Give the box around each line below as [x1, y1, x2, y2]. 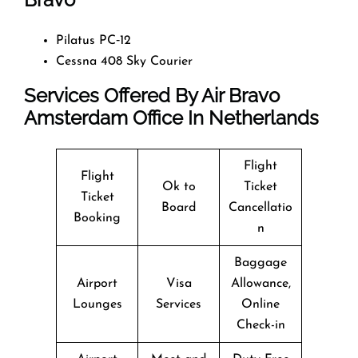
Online [241, 297, 280, 311]
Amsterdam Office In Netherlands [24, 105, 319, 129]
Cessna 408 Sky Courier [56, 54, 193, 68]
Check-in [236, 318, 285, 332]
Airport [77, 276, 117, 290]
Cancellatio [229, 201, 292, 214]
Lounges [72, 297, 122, 311]
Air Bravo [201, 83, 280, 107]
